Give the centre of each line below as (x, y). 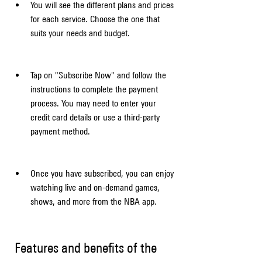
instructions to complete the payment (94, 89)
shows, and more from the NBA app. (94, 201)
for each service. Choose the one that (95, 19)
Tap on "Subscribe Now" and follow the (98, 75)
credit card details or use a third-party (95, 117)
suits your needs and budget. (80, 33)
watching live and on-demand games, (95, 187)
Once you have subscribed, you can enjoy (102, 173)
